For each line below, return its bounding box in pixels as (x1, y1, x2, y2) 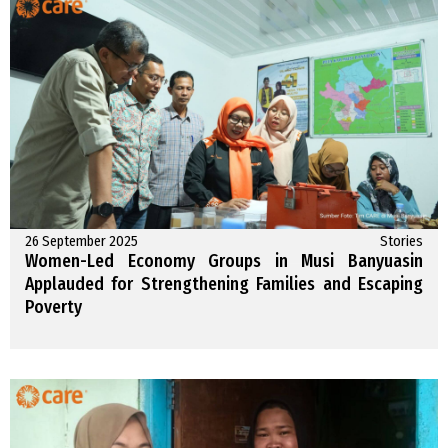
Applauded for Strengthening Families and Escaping (25, 274, 423, 296)
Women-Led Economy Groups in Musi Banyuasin (25, 251, 423, 273)
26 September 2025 (25, 233, 138, 251)
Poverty (25, 297, 82, 319)
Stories (380, 233, 423, 251)
